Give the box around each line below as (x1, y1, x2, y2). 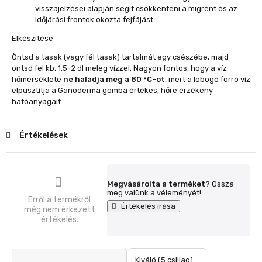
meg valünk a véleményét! (107, 188, 201, 197)
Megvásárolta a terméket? (107, 180, 210, 188)
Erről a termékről (28, 195, 91, 205)
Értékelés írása (119, 202, 175, 211)
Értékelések (18, 130, 68, 140)
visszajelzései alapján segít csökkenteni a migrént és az (35, 4, 237, 13)
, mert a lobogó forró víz (165, 75, 250, 84)
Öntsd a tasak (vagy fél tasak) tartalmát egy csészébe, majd (12, 53, 229, 61)
